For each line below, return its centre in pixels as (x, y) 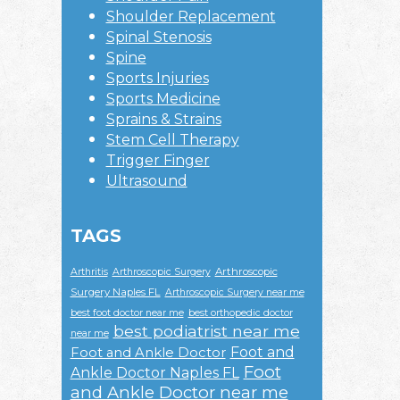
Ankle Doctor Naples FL (154, 373)
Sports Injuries (157, 79)
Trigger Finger (158, 161)
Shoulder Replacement (191, 17)
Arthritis (89, 272)
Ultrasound (146, 181)
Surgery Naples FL (115, 292)
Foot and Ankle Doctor (148, 353)
